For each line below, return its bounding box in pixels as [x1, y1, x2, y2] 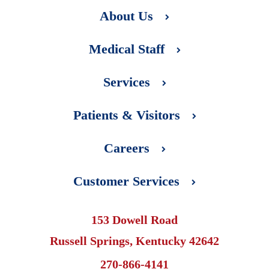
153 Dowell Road [91, 213, 178, 226]
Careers [103, 140, 150, 156]
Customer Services [73, 173, 180, 189]
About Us [100, 8, 153, 23]
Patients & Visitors [73, 107, 180, 122]
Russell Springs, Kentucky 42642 [50, 234, 219, 247]
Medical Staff [88, 41, 165, 56]
